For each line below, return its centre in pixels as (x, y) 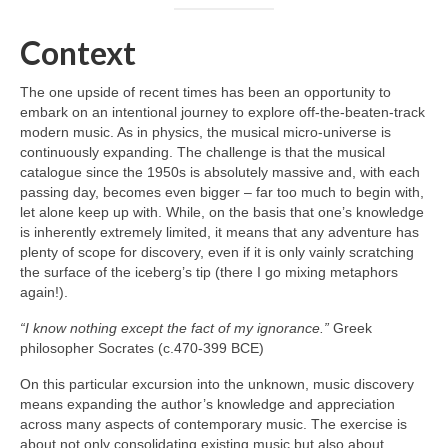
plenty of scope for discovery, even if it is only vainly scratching (217, 251)
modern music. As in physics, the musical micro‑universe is (205, 131)
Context (78, 53)
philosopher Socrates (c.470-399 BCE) (142, 347)
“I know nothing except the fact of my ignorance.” (174, 327)
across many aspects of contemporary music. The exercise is (213, 423)
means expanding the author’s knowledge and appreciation (207, 403)
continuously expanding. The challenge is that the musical (202, 151)
